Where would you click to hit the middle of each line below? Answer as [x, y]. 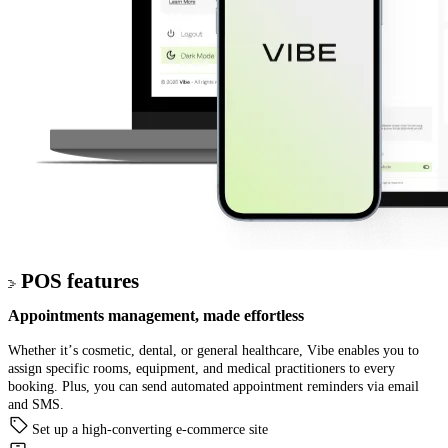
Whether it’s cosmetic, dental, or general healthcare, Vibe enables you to [213, 350]
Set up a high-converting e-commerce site [150, 430]
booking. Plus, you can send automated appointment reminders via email [213, 386]
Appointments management [101, 316]
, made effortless [249, 316]
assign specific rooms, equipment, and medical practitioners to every [201, 368]
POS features [77, 280]
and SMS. [36, 404]
